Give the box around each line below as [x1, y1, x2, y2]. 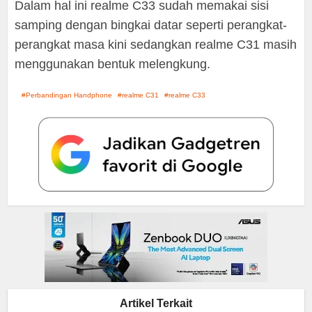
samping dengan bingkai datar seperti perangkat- [15, 18, 288, 33]
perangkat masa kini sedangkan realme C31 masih [15, 38, 297, 52]
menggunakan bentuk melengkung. [15, 57, 211, 72]
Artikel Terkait [120, 297, 192, 310]
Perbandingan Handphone [26, 91, 113, 100]
